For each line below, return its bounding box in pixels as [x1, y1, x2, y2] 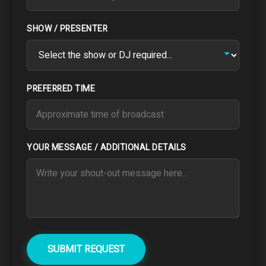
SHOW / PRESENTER [27, 22, 107, 35]
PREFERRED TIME [27, 82, 95, 95]
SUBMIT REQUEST [47, 242, 125, 256]
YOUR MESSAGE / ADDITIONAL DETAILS [27, 141, 186, 154]
